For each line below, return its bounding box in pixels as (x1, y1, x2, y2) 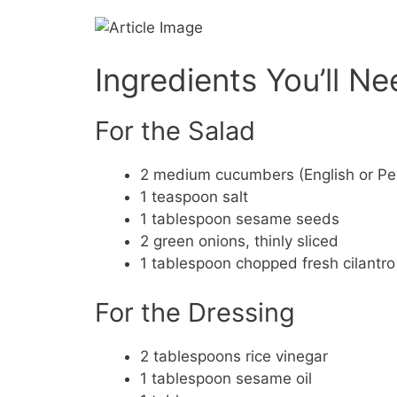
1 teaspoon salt (140, 188, 248, 206)
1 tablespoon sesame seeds (140, 210, 339, 229)
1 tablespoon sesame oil (140, 369, 312, 387)
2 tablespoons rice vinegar (140, 346, 328, 365)
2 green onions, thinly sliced (140, 232, 339, 251)
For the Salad (95, 115, 255, 147)
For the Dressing (95, 296, 295, 328)
